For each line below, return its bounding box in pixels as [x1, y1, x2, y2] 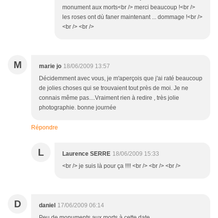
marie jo [39, 63, 61, 70]
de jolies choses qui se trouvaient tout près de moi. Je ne [39, 85, 188, 92]
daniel [39, 202, 55, 209]
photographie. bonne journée [39, 104, 116, 111]
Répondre [31, 124, 58, 131]
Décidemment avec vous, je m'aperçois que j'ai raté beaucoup [39, 75, 202, 82]
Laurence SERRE [62, 150, 110, 158]
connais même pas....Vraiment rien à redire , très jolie [39, 94, 179, 102]
